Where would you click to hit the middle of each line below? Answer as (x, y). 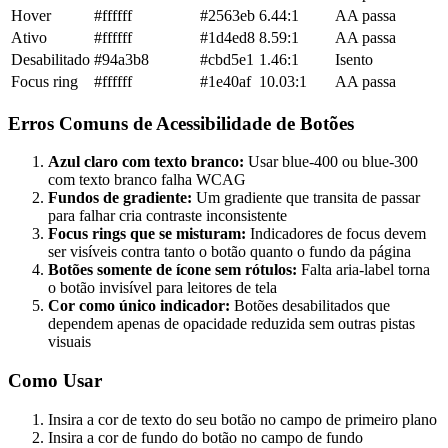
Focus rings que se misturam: (147, 234)
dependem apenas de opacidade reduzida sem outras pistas (231, 324)
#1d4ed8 (227, 37)
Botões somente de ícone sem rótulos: (172, 270)
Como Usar (55, 380)
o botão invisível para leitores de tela (162, 288)
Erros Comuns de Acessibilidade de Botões (181, 123)
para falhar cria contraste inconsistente (167, 216)
